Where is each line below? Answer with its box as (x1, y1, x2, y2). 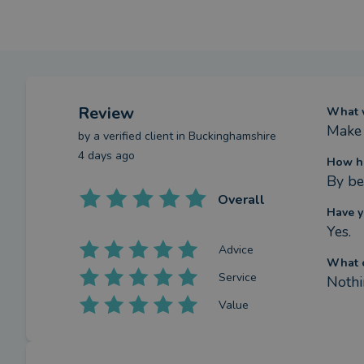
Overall (218, 191, 265, 209)
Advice (219, 242, 254, 258)
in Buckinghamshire (173, 128, 276, 144)
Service (219, 270, 258, 285)
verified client (103, 128, 173, 144)
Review (78, 102, 134, 124)
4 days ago (78, 148, 135, 163)
